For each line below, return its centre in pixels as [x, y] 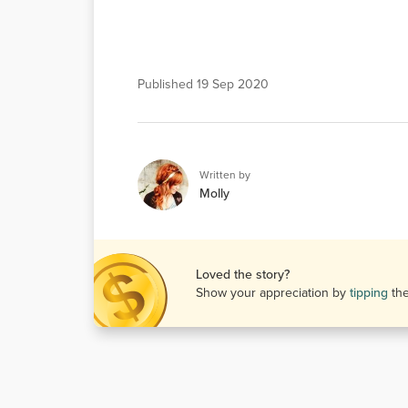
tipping [371, 292]
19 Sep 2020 [233, 84]
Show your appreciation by [273, 292]
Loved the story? [243, 274]
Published [167, 84]
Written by [225, 174]
